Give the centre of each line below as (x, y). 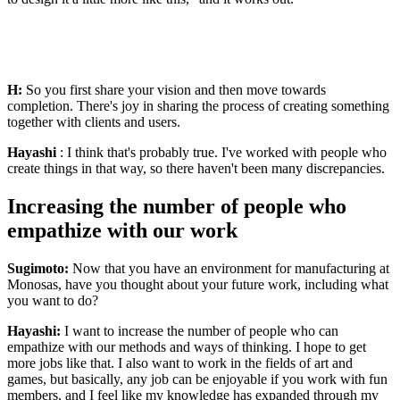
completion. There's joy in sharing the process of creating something (198, 105)
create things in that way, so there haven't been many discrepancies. (196, 168)
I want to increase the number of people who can (200, 330)
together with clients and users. (94, 121)
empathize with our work (122, 230)
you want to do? (53, 300)
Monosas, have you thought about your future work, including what (198, 284)
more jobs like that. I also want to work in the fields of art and (180, 362)
